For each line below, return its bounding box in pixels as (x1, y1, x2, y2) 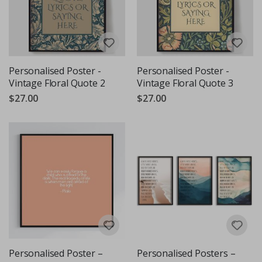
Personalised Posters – (137, 246, 236, 260)
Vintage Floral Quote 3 (137, 76, 233, 89)
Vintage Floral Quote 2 (9, 76, 105, 89)
